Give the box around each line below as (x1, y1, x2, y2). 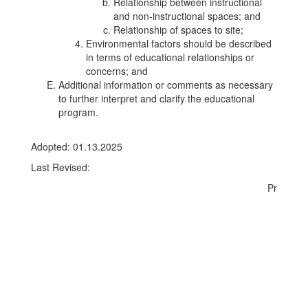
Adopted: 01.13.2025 (31, 140, 122, 153)
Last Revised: (31, 160, 90, 174)
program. (58, 105, 98, 119)
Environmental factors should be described (86, 36, 272, 50)
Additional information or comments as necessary (58, 78, 273, 91)
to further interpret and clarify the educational (58, 91, 254, 105)
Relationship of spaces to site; (113, 23, 243, 36)
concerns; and (86, 64, 148, 78)
